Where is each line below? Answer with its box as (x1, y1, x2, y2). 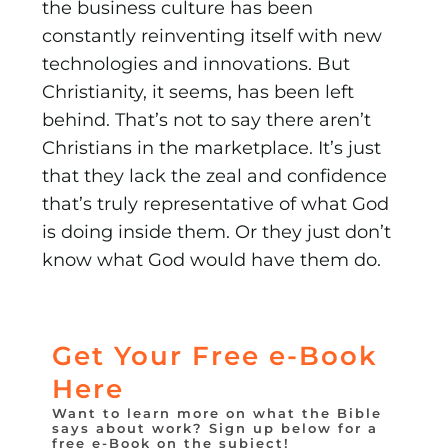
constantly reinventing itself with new (42, 25, 383, 48)
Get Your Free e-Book (52, 340, 379, 373)
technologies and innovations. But (42, 53, 351, 76)
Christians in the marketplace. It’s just (42, 137, 382, 160)
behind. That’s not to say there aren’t (42, 109, 372, 132)
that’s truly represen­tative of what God (42, 193, 390, 216)
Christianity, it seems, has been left (42, 81, 355, 104)
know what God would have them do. (42, 249, 382, 272)
